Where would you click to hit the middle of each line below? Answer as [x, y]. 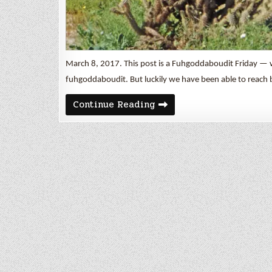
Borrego [173, 131]
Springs [173, 141]
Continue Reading [114, 105]
